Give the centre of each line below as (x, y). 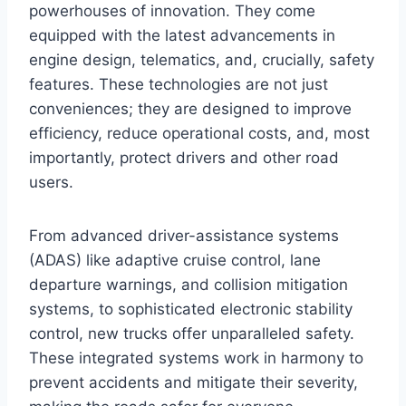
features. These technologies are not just (179, 84)
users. (51, 182)
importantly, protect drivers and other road (184, 157)
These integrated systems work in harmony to (196, 358)
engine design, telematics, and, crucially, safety (202, 59)
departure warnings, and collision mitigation (188, 284)
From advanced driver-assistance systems (184, 235)
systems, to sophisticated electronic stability (191, 309)
